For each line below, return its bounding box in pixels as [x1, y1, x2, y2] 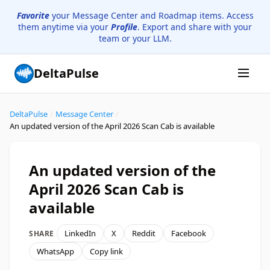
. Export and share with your [137, 21, 252, 33]
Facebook [171, 228, 206, 239]
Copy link [90, 246, 123, 257]
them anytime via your [18, 21, 111, 33]
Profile [111, 21, 137, 33]
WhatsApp [37, 246, 74, 257]
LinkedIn [64, 228, 96, 239]
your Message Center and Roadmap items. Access [49, 10, 254, 21]
